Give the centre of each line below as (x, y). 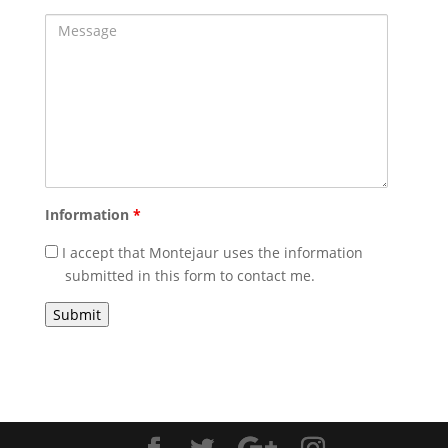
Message (73, 25)
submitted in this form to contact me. (189, 276)
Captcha (71, 313)
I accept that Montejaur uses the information (210, 253)
